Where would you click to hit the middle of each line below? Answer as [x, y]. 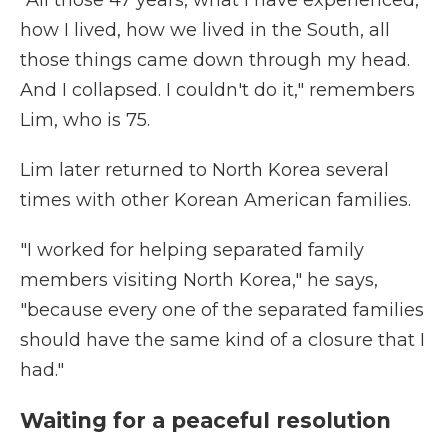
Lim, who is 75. [85, 120]
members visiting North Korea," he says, [199, 280]
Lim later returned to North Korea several [204, 170]
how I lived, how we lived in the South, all [205, 30]
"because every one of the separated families [222, 310]
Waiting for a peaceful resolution [205, 421]
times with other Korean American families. [215, 200]
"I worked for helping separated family [192, 250]
